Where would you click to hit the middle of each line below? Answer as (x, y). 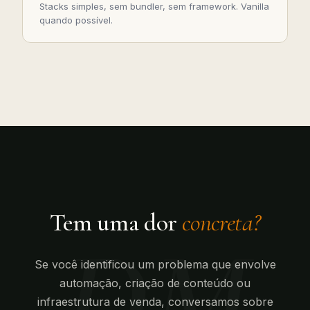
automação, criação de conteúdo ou (155, 283)
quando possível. (76, 20)
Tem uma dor (116, 222)
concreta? (221, 222)
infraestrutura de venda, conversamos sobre (155, 301)
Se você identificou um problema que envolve (155, 264)
